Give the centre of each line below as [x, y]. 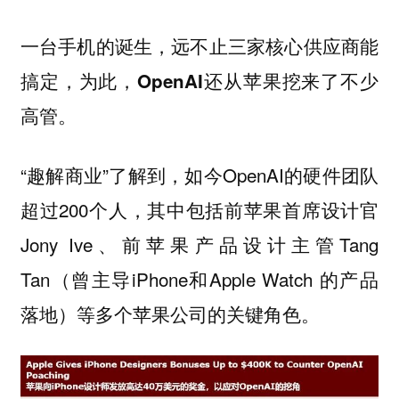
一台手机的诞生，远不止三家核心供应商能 [199, 46]
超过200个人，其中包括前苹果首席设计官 [199, 209]
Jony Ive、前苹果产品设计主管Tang [199, 244]
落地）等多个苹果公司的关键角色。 [170, 313]
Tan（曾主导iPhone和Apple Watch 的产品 [199, 278]
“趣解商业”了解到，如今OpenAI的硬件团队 [199, 174]
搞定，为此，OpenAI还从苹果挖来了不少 [199, 81]
